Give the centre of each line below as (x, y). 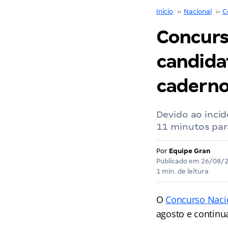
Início (164, 11)
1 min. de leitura (182, 171)
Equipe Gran (190, 151)
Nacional (197, 11)
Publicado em (178, 161)
